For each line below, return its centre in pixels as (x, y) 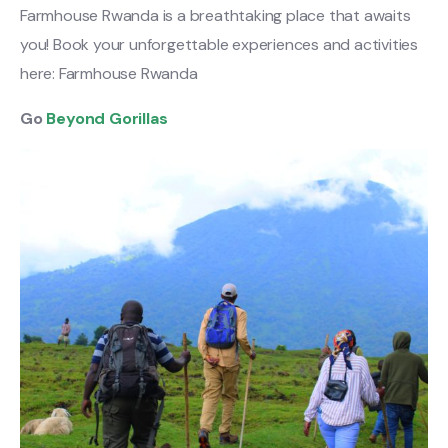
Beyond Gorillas (107, 118)
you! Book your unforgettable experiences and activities (219, 44)
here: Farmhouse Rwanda (111, 73)
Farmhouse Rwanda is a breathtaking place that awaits (215, 15)
